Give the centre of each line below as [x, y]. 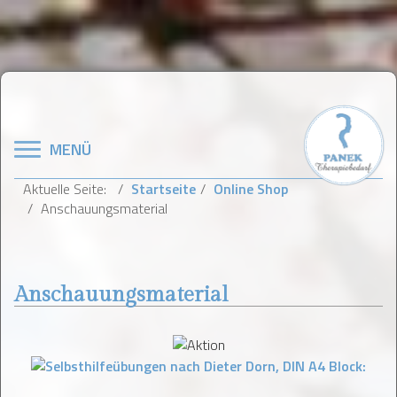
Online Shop [251, 189]
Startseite [163, 189]
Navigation [58, 136]
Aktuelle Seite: [68, 189]
